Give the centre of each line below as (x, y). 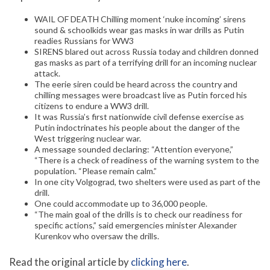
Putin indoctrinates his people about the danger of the (137, 128)
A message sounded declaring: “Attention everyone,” (134, 149)
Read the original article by (70, 262)
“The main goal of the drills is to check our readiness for (138, 215)
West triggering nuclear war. (88, 139)
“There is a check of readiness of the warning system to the (147, 160)
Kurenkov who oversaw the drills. (97, 236)
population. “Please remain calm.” (96, 171)
